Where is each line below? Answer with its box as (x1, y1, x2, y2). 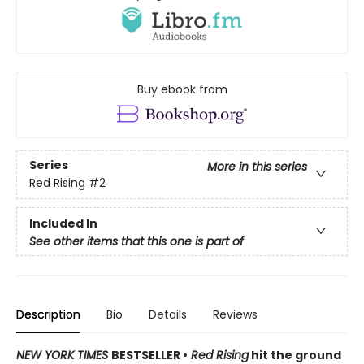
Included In (29, 214, 97, 232)
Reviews (213, 305, 258, 323)
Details (149, 305, 187, 323)
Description (16, 305, 80, 323)
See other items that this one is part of (29, 232, 244, 249)
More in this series (207, 158, 307, 175)
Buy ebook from (136, 80, 227, 97)
